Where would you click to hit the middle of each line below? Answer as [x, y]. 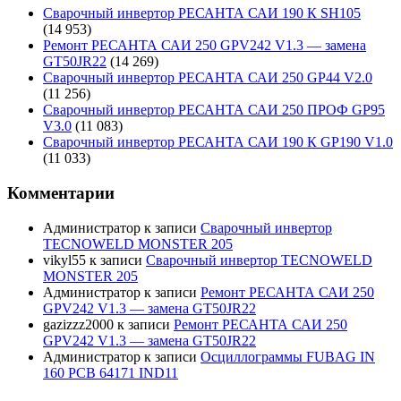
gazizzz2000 [78, 324]
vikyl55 [64, 260]
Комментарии [61, 192]
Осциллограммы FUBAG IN [288, 356]
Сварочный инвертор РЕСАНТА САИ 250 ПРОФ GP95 [214, 110]
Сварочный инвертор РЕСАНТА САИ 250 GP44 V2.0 [208, 78]
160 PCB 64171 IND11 [111, 372]
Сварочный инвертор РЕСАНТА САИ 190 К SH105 [202, 13]
